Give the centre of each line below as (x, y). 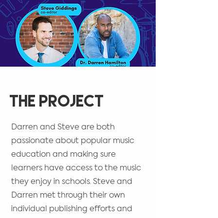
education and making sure (64, 155)
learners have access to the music (76, 169)
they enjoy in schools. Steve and (72, 182)
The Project (57, 101)
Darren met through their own (68, 196)
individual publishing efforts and (72, 209)
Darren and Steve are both (63, 128)
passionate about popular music (73, 141)
